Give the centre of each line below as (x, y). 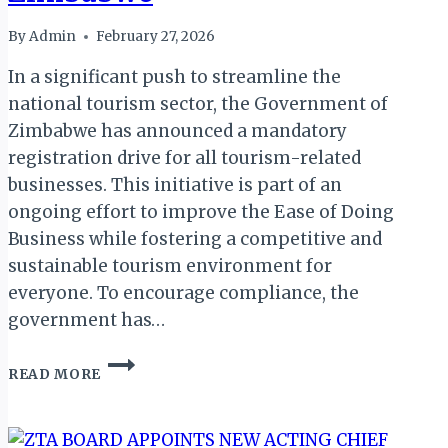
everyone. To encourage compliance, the (183, 293)
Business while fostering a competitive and (195, 239)
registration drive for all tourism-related (184, 158)
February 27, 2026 (156, 37)
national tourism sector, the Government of (198, 104)
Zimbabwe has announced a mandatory (177, 131)
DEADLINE (141, 424)
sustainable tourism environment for (170, 266)
